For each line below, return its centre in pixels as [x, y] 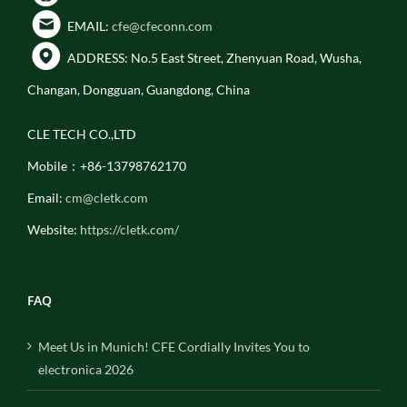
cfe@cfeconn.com [162, 25]
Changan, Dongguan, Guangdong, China [139, 89]
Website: [54, 229]
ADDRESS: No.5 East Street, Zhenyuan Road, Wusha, [214, 57]
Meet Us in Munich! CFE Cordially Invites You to [174, 346]
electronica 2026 [86, 369]
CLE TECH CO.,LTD [82, 134]
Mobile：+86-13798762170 [107, 165]
